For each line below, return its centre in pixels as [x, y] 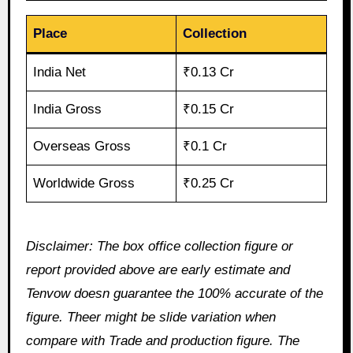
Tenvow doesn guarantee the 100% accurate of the [174, 294]
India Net [60, 72]
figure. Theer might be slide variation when [150, 318]
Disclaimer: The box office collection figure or [159, 247]
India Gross [68, 110]
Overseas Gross [82, 147]
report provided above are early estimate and [158, 270]
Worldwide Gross [84, 184]
